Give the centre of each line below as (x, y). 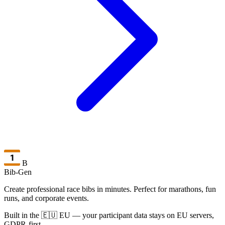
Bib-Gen (18, 172)
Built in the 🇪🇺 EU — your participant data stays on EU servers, (109, 215)
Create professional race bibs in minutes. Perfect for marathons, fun (110, 189)
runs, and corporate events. (46, 198)
